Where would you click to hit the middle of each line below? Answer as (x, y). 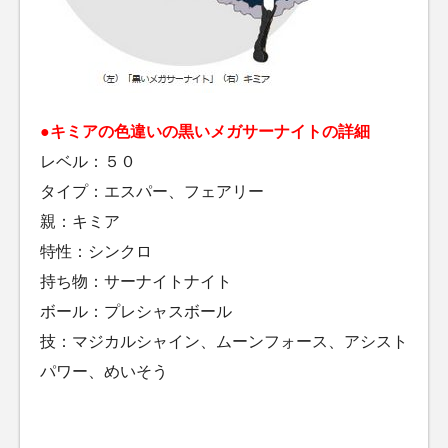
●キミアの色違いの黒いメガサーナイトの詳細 (205, 131)
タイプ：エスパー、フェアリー (152, 191)
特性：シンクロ (96, 251)
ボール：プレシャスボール (136, 311)
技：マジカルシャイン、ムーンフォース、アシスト (224, 341)
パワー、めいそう (104, 371)
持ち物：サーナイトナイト (136, 281)
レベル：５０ (88, 161)
